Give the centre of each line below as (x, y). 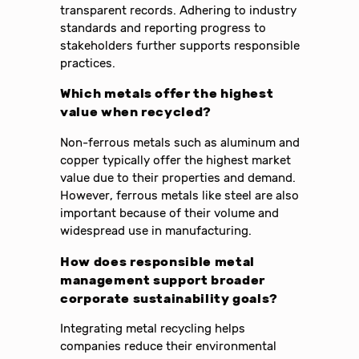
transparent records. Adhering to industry (179, 10)
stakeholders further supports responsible (180, 45)
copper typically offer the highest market (176, 160)
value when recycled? (136, 112)
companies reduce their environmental (169, 347)
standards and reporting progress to (163, 28)
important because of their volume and (170, 213)
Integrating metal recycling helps (153, 329)
